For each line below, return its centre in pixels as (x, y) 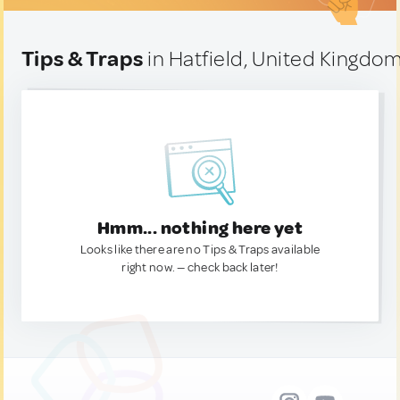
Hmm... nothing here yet (200, 228)
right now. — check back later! (200, 267)
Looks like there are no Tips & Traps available (200, 250)
